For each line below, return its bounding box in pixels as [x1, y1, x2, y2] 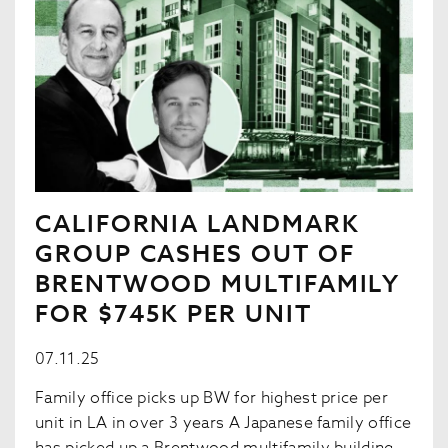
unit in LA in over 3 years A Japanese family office [35, 411, 412, 436]
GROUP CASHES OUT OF [35, 237, 355, 273]
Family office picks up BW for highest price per [35, 386, 389, 411]
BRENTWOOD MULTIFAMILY [35, 267, 401, 303]
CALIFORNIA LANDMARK [35, 207, 360, 243]
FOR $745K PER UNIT [35, 297, 312, 333]
